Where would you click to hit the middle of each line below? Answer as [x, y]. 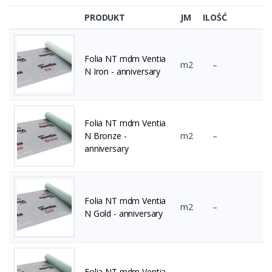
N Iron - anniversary [123, 72]
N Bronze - [106, 136]
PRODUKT [105, 18]
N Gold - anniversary [124, 214]
